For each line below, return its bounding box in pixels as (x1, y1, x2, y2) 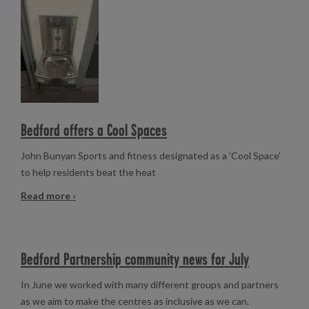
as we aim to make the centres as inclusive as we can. (21, 295, 249, 307)
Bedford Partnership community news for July (21, 250, 249, 268)
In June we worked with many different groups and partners (21, 279, 279, 290)
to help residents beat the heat (21, 166, 156, 178)
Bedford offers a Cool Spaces (21, 121, 167, 139)
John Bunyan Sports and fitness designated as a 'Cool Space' (21, 150, 281, 161)
